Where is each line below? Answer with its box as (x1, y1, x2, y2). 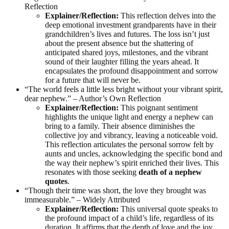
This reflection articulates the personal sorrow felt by (45, 140, 214, 149)
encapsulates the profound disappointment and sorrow (45, 66, 218, 75)
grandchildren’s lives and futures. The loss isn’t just (45, 29, 210, 38)
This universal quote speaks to (119, 204, 218, 213)
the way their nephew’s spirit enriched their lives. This (45, 158, 219, 167)
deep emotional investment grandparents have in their (45, 20, 216, 29)
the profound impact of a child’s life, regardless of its (45, 213, 214, 222)
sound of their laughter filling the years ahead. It (45, 57, 199, 66)
